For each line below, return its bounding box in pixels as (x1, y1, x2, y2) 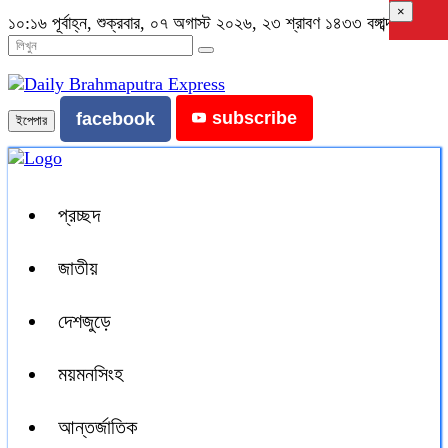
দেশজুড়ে (58, 310, 111, 332)
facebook (76, 109, 155, 129)
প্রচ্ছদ (58, 204, 100, 226)
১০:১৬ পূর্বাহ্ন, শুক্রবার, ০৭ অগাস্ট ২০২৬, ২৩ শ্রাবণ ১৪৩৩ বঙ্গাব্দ (8, 13, 393, 33)
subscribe (212, 108, 297, 128)
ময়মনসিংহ (58, 363, 123, 385)
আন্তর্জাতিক (58, 416, 137, 438)
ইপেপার (16, 113, 47, 128)
